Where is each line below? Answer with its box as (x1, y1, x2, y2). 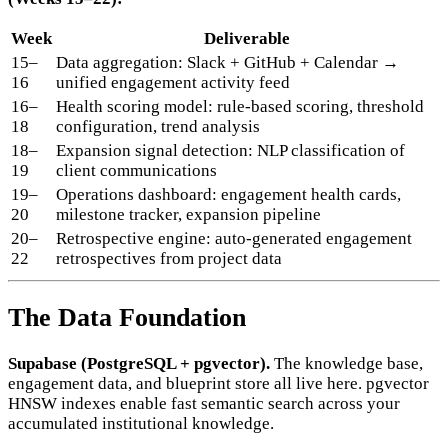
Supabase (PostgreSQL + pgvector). (8, 354, 270, 374)
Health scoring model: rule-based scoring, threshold (56, 96, 424, 116)
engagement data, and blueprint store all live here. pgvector (8, 374, 429, 394)
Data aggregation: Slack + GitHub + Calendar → (56, 52, 399, 72)
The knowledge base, (270, 354, 423, 374)
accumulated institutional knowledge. (8, 414, 274, 434)
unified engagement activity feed (56, 72, 290, 92)
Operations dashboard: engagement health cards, (56, 184, 401, 204)
